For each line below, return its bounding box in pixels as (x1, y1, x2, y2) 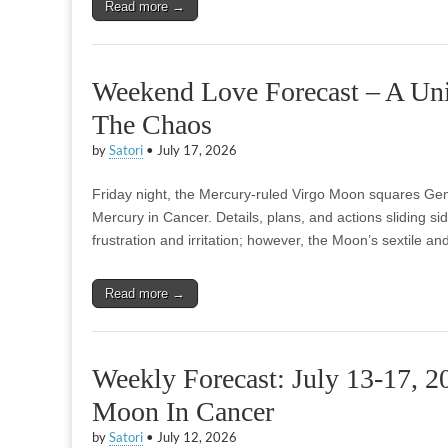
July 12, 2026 (157, 430, 237, 445)
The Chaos (92, 109, 212, 140)
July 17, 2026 (157, 143, 237, 158)
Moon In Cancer (92, 396, 274, 427)
